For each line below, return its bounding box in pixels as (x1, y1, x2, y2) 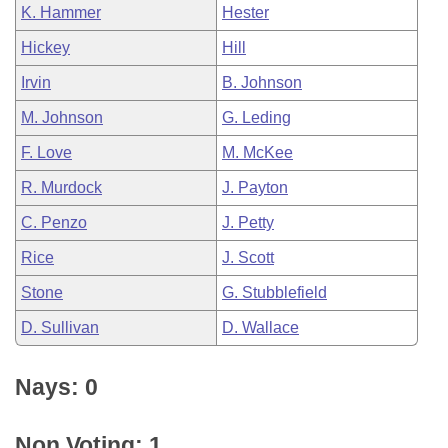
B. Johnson (222, 74, 302, 91)
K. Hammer (21, 4, 101, 21)
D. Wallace (222, 319, 299, 336)
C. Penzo (21, 214, 87, 231)
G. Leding (222, 109, 291, 126)
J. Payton (222, 179, 288, 196)
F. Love (21, 144, 72, 161)
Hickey (21, 39, 70, 56)
